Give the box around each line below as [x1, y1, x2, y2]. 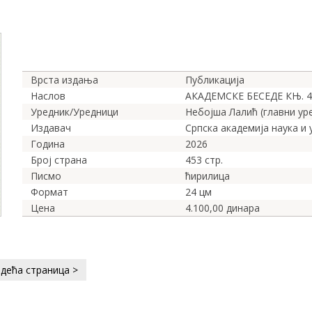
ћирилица [185, 169, 230, 183]
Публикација [185, 73, 244, 87]
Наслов [31, 89, 65, 103]
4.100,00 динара [185, 201, 260, 215]
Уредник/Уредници [31, 105, 118, 119]
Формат [31, 185, 68, 199]
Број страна [31, 153, 87, 167]
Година [31, 137, 65, 151]
